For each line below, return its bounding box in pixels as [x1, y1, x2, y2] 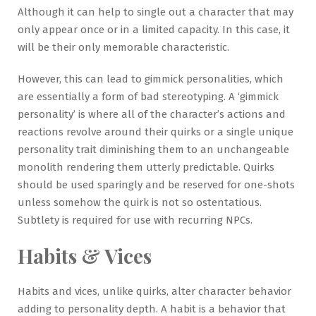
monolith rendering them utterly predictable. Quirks [18, 160, 274, 174]
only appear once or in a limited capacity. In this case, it [18, 23, 290, 36]
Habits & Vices [18, 242, 152, 269]
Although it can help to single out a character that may [18, 5, 293, 18]
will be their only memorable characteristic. [18, 40, 229, 54]
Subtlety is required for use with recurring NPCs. [18, 213, 253, 226]
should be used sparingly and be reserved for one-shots [18, 178, 295, 191]
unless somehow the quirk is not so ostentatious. [18, 195, 262, 209]
